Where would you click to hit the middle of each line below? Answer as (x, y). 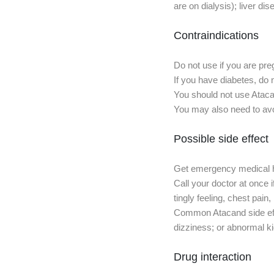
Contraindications (216, 35)
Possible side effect (221, 139)
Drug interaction (213, 257)
